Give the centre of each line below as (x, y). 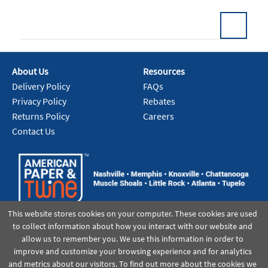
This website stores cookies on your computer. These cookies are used (133, 214)
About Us (30, 71)
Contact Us (33, 131)
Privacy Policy (39, 101)
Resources (164, 71)
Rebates (159, 101)
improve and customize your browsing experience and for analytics (133, 252)
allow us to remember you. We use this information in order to (133, 239)
